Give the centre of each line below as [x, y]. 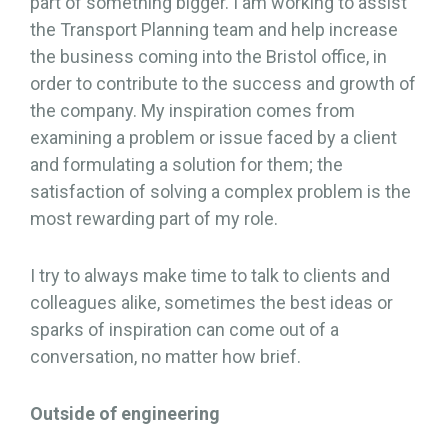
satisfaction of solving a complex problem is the [220, 191]
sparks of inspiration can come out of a [184, 329]
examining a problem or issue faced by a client [213, 137]
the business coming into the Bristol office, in [208, 56]
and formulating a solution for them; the [186, 164]
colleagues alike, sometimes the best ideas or [211, 302]
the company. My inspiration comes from [192, 110]
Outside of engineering [125, 413]
